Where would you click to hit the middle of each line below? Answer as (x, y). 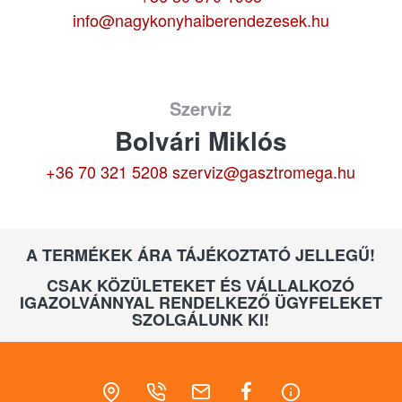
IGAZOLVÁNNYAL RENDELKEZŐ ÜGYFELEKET (201, 302)
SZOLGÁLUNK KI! (201, 319)
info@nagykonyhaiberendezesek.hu (201, 20)
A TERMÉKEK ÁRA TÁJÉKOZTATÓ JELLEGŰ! (201, 255)
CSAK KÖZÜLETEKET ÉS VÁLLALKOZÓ (201, 285)
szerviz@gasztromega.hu (264, 171)
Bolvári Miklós (201, 140)
